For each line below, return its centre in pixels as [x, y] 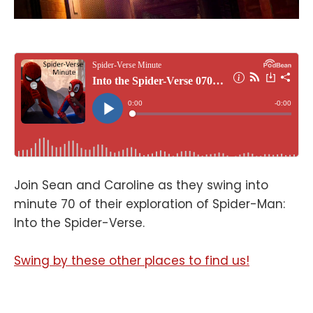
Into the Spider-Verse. [79, 223]
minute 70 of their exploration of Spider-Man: [150, 204]
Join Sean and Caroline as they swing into [141, 185]
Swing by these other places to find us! [132, 260]
